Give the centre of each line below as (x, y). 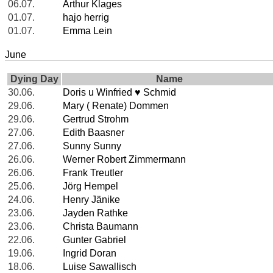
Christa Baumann (101, 227)
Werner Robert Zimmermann (124, 160)
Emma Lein (87, 31)
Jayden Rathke (95, 213)
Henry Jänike (91, 200)
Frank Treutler (93, 173)
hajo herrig (86, 18)
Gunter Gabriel (94, 240)
